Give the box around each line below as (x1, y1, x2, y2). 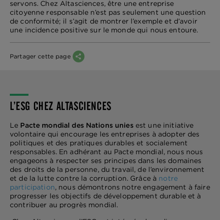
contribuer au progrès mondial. (10, 200, 118, 209)
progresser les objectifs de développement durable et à (10, 192, 201, 200)
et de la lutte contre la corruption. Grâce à (10, 174, 159, 183)
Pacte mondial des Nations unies (20, 121, 134, 130)
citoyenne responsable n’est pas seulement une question (10, 8, 206, 17)
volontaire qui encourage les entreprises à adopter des (10, 130, 200, 138)
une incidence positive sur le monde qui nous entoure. (10, 26, 198, 34)
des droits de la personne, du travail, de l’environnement (10, 165, 204, 174)
